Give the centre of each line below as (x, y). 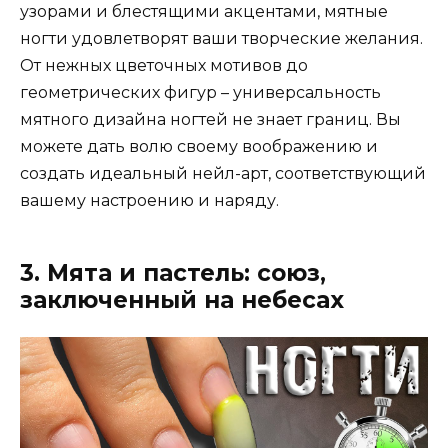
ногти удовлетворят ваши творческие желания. (221, 39)
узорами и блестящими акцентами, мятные (204, 12)
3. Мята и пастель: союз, (173, 273)
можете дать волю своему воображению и (199, 147)
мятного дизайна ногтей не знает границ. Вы (210, 120)
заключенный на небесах (182, 300)
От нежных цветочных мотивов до (164, 66)
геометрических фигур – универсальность (200, 93)
